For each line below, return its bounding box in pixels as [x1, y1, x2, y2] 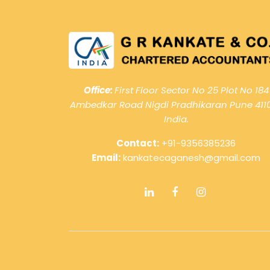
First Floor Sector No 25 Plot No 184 [114, 83, 269, 96]
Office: [83, 83, 115, 96]
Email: [92, 151, 121, 164]
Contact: [116, 136, 159, 149]
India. [163, 112, 189, 125]
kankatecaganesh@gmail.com [121, 151, 260, 164]
